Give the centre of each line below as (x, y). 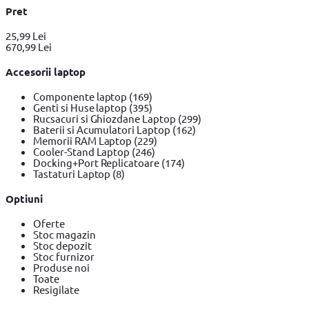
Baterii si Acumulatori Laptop (103, 129)
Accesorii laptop (46, 72)
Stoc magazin (64, 234)
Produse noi (61, 267)
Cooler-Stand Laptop (83, 151)
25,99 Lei (26, 36)
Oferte (49, 223)
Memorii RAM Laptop (84, 140)
